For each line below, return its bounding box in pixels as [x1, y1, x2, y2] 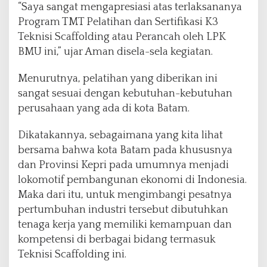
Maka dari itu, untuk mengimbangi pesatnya [18, 188, 232, 201]
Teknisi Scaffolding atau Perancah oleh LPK [18, 30, 226, 43]
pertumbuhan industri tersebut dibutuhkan [18, 203, 228, 216]
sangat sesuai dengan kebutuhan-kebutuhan [18, 87, 232, 100]
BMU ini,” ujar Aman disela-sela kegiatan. [18, 45, 213, 58]
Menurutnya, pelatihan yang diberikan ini [18, 72, 218, 85]
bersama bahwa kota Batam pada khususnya [18, 144, 232, 156]
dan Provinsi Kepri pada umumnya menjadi [18, 159, 229, 171]
